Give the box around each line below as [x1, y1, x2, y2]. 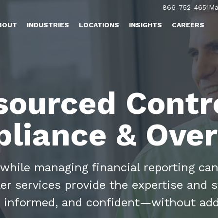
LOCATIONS [79, 21, 120, 29]
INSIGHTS [129, 21, 163, 29]
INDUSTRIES [27, 21, 70, 29]
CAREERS [172, 21, 205, 29]
